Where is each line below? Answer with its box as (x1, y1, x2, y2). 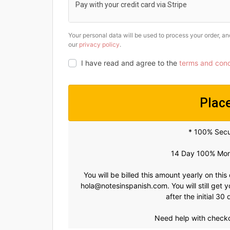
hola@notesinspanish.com (80, 181, 167, 190)
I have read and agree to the (81, 58, 179, 67)
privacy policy (79, 40, 120, 48)
